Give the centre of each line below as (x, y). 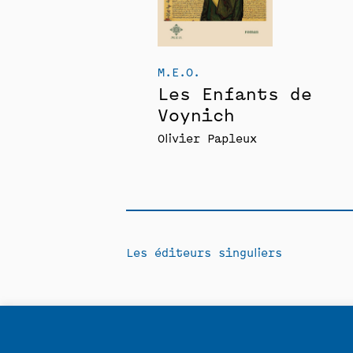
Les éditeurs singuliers (204, 252)
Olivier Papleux (207, 138)
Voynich (196, 114)
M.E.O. (179, 72)
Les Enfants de (235, 93)
